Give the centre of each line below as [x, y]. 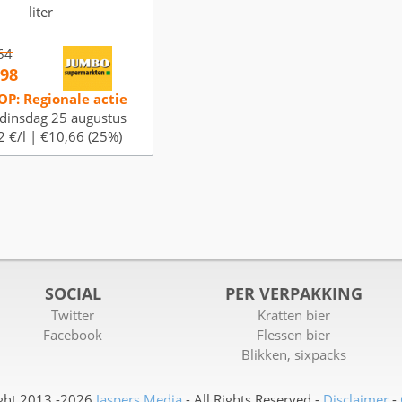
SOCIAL [73, 293]
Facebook [73, 335]
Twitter [73, 315]
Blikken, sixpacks [293, 355]
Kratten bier [293, 315]
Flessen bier [294, 335]
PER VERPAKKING [293, 293]
